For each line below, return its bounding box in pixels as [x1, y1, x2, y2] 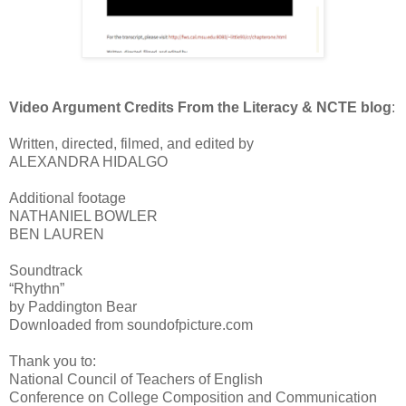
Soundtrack [9, 262, 82, 278]
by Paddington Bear [9, 298, 137, 314]
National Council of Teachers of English [9, 371, 263, 387]
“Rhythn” [9, 280, 64, 296]
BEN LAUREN [9, 226, 104, 242]
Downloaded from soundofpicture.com [9, 316, 253, 333]
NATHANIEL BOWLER [9, 208, 158, 224]
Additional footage [9, 189, 126, 206]
